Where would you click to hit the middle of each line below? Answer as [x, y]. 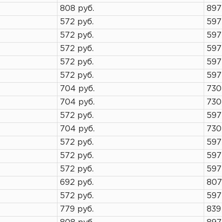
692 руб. [77, 183]
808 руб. [77, 9]
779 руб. [77, 209]
